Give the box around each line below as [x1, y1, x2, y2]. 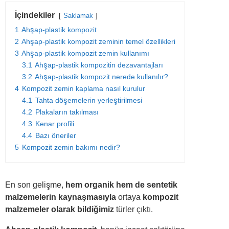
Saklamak [63, 12, 93, 20]
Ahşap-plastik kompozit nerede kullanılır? [35, 73, 168, 81]
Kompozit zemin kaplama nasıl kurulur [22, 84, 145, 93]
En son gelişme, [5, 180, 65, 190]
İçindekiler [15, 11, 55, 20]
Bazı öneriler [35, 131, 76, 140]
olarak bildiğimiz [51, 205, 114, 214]
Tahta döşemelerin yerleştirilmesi [35, 96, 142, 105]
